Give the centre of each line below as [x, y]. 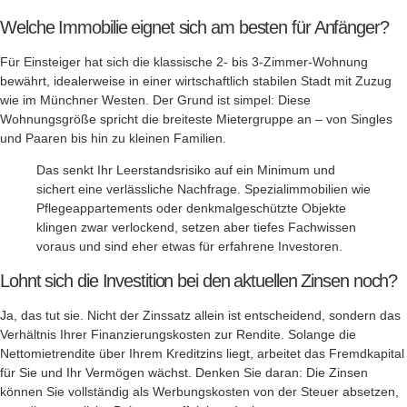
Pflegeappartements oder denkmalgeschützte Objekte [191, 208]
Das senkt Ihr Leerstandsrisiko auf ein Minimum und [186, 170]
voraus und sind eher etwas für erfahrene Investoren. [189, 247]
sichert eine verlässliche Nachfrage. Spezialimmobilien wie [203, 189]
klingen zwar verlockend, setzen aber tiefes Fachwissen [196, 228]
